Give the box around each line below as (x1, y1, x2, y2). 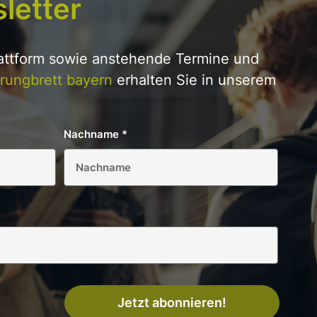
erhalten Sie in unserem (113, 71, 276, 89)
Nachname (64, 127, 122, 142)
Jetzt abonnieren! (117, 295, 226, 311)
